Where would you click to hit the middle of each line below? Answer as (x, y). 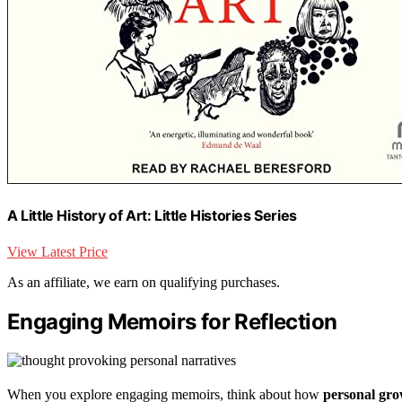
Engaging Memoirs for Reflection (172, 321)
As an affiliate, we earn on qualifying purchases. (144, 282)
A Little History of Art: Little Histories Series (152, 216)
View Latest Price (57, 251)
